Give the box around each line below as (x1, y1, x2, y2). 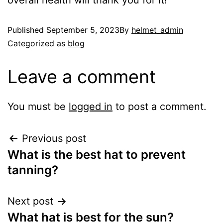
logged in (69, 101, 112, 112)
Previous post (22, 132, 86, 144)
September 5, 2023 (46, 25, 119, 35)
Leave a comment (7, 66, 156, 88)
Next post (7, 195, 53, 207)
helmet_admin (131, 25, 183, 35)
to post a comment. (112, 101, 207, 112)
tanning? (7, 163, 58, 177)
